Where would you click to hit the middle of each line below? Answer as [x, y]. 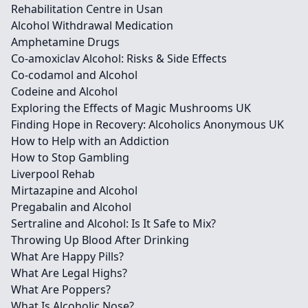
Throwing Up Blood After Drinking [100, 240]
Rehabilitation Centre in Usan [87, 9]
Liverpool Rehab [53, 174]
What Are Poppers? [61, 289]
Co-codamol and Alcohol [74, 75]
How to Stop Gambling [70, 157]
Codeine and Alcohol [64, 91]
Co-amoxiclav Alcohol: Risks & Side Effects [119, 58]
